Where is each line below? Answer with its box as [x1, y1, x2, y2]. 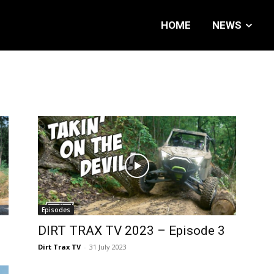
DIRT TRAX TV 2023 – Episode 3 [38, 223, 225, 239]
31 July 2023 [89, 242, 127, 252]
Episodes [42, 206, 70, 215]
